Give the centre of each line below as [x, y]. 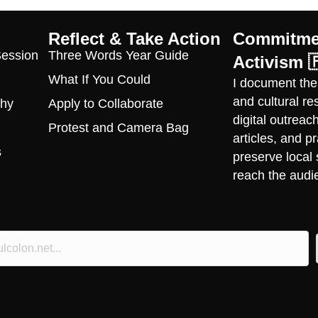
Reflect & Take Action [134, 39]
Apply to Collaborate [105, 104]
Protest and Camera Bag [118, 128]
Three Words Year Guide [118, 55]
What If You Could [99, 79]
